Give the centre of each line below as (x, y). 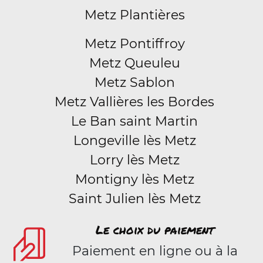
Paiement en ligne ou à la (155, 251)
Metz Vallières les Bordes (134, 102)
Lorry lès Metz (134, 160)
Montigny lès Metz (134, 179)
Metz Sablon (134, 82)
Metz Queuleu (134, 63)
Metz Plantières (134, 15)
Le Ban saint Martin (134, 121)
